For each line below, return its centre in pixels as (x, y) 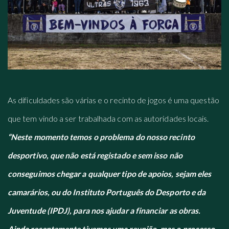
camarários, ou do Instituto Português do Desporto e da (107, 192)
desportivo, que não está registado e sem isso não (95, 155)
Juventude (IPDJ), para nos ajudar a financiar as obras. (104, 210)
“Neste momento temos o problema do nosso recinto (101, 136)
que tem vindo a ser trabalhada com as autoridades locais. (108, 118)
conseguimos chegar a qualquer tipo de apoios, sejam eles (110, 173)
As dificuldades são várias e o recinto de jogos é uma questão (113, 100)
